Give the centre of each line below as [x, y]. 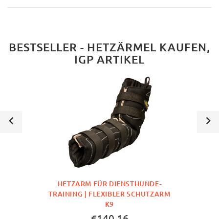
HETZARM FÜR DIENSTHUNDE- [109, 184]
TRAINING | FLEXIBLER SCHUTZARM [109, 194]
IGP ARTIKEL [109, 59]
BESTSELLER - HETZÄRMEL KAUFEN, [109, 47]
